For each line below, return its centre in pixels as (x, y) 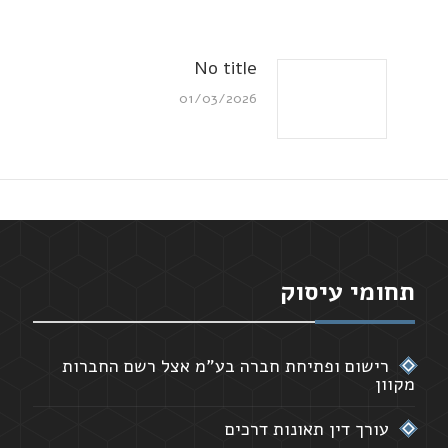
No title (225, 67)
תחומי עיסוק (347, 291)
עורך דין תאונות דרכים (306, 428)
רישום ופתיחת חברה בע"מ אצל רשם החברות (225, 365)
